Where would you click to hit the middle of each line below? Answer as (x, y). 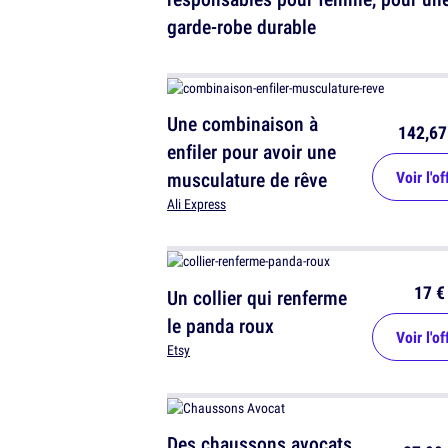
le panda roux (220, 326)
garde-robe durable (241, 27)
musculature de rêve (247, 180)
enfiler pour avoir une (251, 152)
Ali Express (196, 204)
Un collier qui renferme (257, 298)
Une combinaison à (242, 124)
